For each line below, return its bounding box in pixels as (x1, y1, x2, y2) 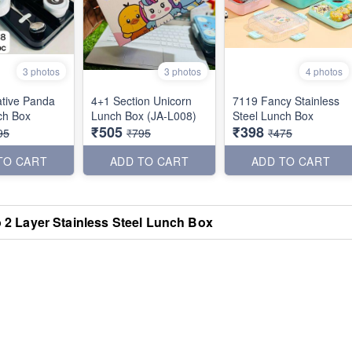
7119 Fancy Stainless (233, 92, 339, 108)
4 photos (306, 64, 343, 78)
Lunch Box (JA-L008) (91, 107, 196, 123)
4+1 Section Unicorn (91, 92, 192, 108)
